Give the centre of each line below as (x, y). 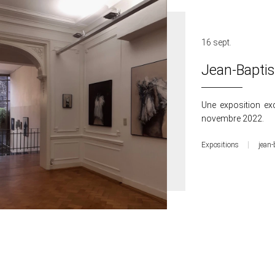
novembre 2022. (233, 119)
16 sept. (216, 43)
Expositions (220, 145)
